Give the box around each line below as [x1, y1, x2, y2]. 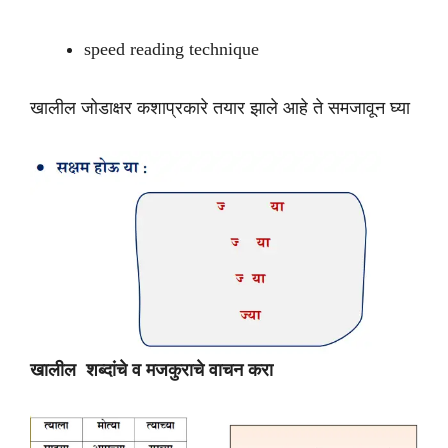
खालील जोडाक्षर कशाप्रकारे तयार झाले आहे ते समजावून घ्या [30, 98, 410, 118]
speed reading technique [84, 39, 259, 59]
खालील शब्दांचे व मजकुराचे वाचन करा [30, 360, 273, 381]
